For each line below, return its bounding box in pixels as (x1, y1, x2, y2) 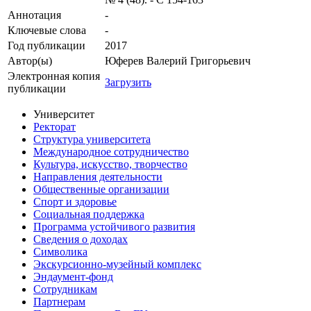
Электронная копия (8, 70, 100, 83)
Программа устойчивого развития (33, 221, 195, 233)
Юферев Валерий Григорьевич (105, 55, 251, 67)
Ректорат (33, 121, 76, 133)
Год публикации (8, 40, 85, 52)
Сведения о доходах (33, 233, 128, 246)
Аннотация (8, 9, 61, 22)
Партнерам (33, 296, 85, 308)
